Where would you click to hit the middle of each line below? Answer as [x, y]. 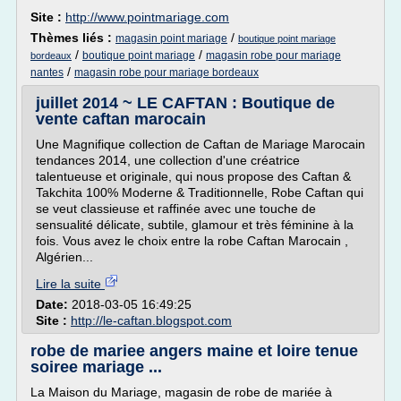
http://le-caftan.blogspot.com [151, 320]
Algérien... [64, 257]
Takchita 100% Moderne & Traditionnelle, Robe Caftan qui [200, 192]
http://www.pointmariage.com [147, 17]
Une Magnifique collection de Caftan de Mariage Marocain [200, 144]
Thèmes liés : [73, 38]
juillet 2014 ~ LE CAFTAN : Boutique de [185, 103]
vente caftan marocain [121, 119]
